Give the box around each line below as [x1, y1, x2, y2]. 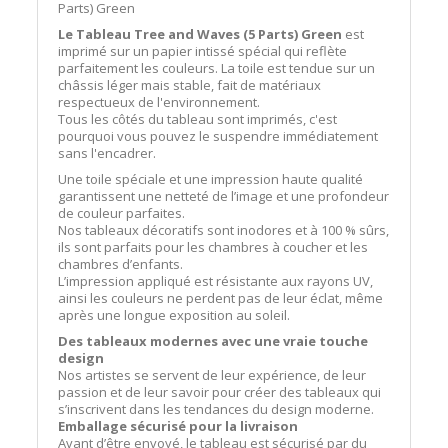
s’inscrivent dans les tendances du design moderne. [58, 400, 375, 418]
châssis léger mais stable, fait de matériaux [58, 76, 322, 94]
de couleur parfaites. [58, 204, 186, 222]
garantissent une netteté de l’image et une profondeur [58, 187, 390, 205]
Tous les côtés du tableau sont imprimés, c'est [58, 110, 338, 128]
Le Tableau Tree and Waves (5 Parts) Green [58, 25, 343, 43]
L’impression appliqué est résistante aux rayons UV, [58, 272, 374, 290]
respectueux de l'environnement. [58, 93, 261, 111]
